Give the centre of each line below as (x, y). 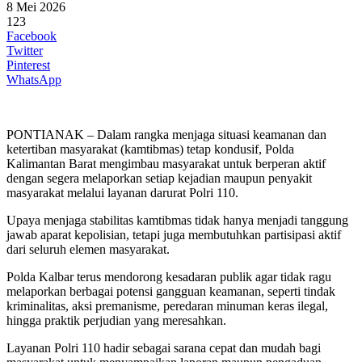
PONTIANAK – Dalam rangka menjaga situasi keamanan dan (166, 134)
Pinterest (28, 65)
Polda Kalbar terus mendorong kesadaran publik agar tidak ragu (169, 276)
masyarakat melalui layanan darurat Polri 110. (122, 192)
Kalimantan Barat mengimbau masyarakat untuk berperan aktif (166, 163)
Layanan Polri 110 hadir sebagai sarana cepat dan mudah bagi (164, 347)
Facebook (32, 36)
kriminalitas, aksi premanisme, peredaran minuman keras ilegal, (167, 305)
